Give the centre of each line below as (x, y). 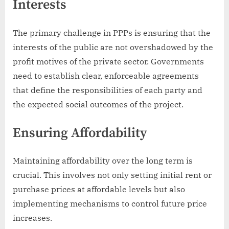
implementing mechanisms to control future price (110, 204)
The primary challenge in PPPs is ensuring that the (112, 32)
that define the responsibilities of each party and (108, 90)
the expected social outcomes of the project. (98, 104)
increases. (32, 218)
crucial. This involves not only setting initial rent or (112, 175)
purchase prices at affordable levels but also (99, 189)
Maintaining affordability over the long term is (103, 161)
